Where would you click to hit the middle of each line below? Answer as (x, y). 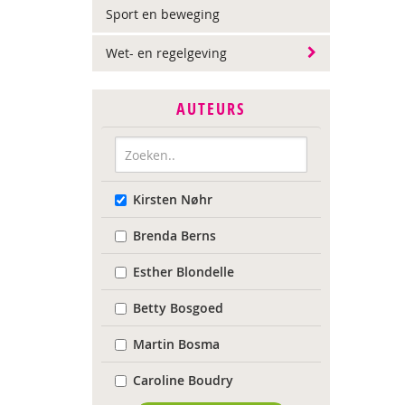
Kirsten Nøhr (173, 199)
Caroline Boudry (183, 380)
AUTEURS (211, 109)
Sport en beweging (163, 14)
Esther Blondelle (184, 272)
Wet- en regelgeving (166, 53)
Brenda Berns (174, 235)
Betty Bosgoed (178, 308)
